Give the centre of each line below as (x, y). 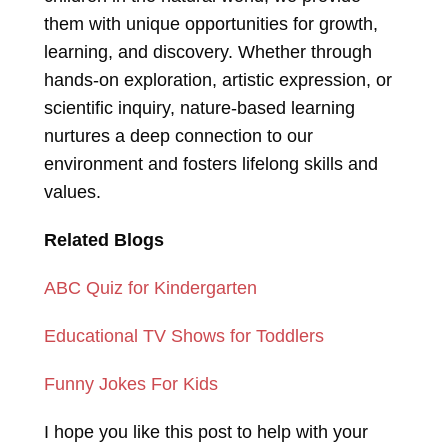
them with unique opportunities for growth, (211, 24)
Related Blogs (104, 240)
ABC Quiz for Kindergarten (150, 288)
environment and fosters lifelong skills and (211, 164)
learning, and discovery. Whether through (208, 52)
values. (72, 192)
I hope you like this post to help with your (206, 432)
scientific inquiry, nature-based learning (199, 108)
